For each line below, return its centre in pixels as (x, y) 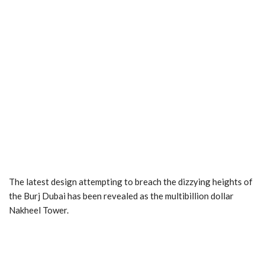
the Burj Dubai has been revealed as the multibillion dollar (121, 196)
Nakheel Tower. (39, 210)
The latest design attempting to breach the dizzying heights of (131, 182)
